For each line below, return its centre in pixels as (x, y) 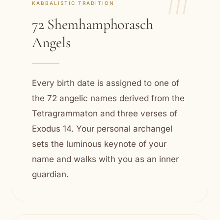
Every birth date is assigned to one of (106, 83)
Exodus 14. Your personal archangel (102, 129)
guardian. (50, 174)
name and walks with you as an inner (105, 159)
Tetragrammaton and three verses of (105, 113)
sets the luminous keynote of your (99, 144)
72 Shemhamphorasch (93, 24)
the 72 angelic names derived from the (108, 98)
